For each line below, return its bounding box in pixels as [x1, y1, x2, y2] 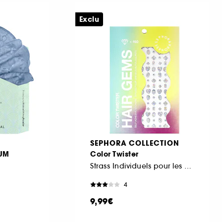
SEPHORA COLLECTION [90, 138, 179, 148]
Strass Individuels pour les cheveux [184, 161, 191, 170]
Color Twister [90, 149, 139, 159]
